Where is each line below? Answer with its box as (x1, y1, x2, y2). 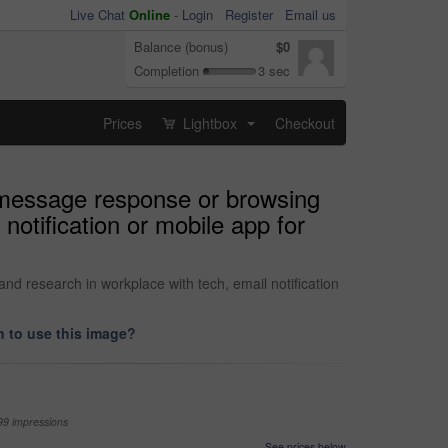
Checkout (275, 112, 335, 133)
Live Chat (70, 5, 129, 24)
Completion (134, 61, 199, 80)
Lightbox (179, 112, 241, 133)
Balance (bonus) (134, 37, 228, 56)
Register (225, 5, 273, 24)
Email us (285, 5, 336, 24)
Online (129, 5, 170, 24)
